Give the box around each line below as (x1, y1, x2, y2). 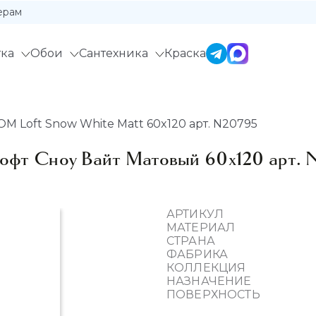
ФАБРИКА (166, 248, 229, 261)
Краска (164, 47, 206, 61)
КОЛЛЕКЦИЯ (166, 261, 246, 274)
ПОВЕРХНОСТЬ (166, 288, 260, 301)
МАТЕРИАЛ (166, 221, 236, 234)
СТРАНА (166, 234, 215, 248)
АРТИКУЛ (166, 207, 224, 221)
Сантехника (78, 47, 148, 61)
